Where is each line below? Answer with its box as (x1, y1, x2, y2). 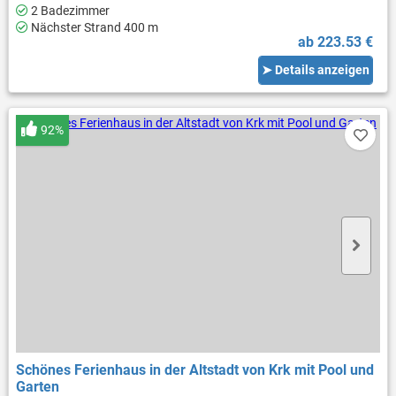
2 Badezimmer (27, 3, 110, 18)
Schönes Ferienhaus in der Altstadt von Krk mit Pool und (15, 362, 374, 379)
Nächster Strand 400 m (27, 19, 158, 34)
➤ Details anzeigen (262, 62, 370, 77)
